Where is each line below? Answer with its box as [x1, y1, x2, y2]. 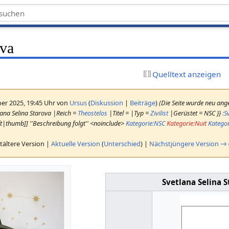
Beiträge [130, 98, 156, 107]
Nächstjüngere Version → [149, 139, 227, 148]
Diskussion [90, 98, 124, 107]
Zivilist [150, 108, 169, 118]
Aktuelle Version [51, 139, 101, 148]
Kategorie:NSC [126, 118, 166, 128]
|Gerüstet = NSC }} [168, 108, 223, 118]
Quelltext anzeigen [152, 68, 221, 79]
